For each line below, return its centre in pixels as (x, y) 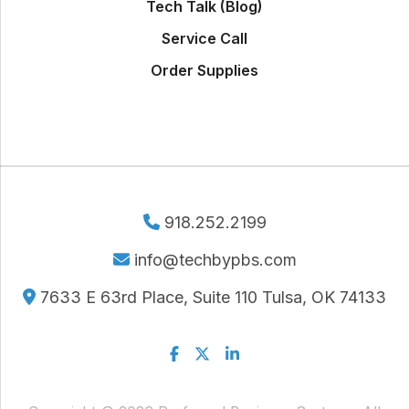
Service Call (204, 38)
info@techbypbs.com (213, 260)
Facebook (203, 353)
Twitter (218, 353)
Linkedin (253, 353)
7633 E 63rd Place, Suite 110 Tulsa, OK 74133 (210, 297)
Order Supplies (204, 70)
